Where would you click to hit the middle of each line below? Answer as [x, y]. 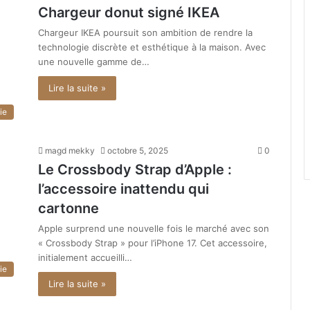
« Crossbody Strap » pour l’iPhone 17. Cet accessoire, [153, 243]
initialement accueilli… [85, 258]
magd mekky [70, 151]
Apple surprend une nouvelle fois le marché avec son [154, 229]
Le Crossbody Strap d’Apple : [135, 170]
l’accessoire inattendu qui [124, 189]
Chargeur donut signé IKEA [129, 13]
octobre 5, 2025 [138, 151]
